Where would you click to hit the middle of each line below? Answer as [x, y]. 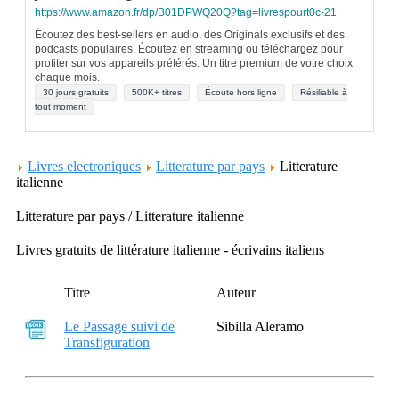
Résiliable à [324, 92]
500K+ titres [157, 92]
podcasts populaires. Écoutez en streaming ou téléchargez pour [189, 49]
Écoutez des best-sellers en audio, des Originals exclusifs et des [190, 35]
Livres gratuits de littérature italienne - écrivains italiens [170, 250]
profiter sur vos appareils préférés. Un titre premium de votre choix [194, 63]
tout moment [61, 106]
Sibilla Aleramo [260, 326]
